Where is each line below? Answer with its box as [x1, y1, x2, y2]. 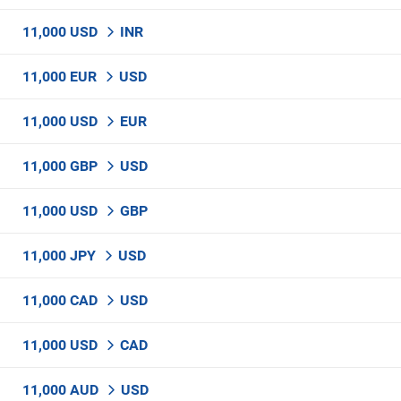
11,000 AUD [22, 381, 102, 398]
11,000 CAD [22, 292, 101, 309]
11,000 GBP [22, 158, 101, 175]
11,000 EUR [22, 68, 100, 85]
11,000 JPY [22, 247, 99, 264]
